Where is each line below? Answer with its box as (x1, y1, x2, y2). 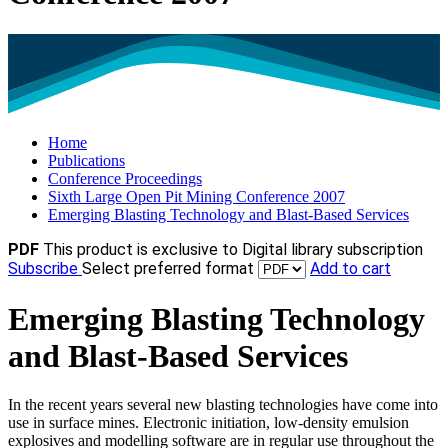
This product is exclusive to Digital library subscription (43, 240, 423, 260)
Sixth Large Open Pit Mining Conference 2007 (48, 188, 345, 206)
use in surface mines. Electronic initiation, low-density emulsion (8, 414, 409, 432)
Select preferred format (82, 259, 258, 279)
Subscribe (8, 259, 82, 279)
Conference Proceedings (48, 170, 202, 188)
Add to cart (310, 259, 391, 279)
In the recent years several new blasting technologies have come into (8, 396, 438, 414)
